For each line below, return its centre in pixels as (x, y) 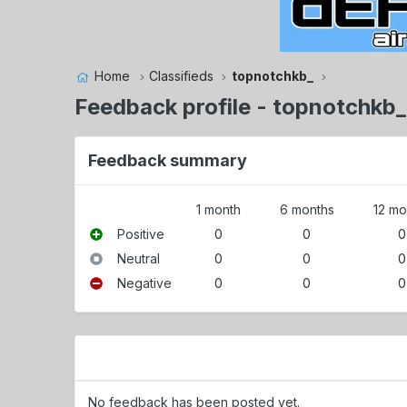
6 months (307, 209)
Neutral (139, 258)
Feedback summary (168, 160)
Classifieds (181, 76)
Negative (145, 283)
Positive (141, 233)
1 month (218, 209)
